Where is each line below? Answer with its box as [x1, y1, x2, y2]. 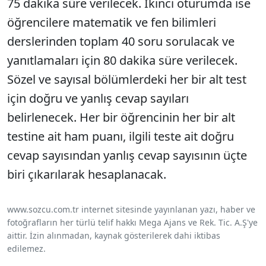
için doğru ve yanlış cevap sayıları [7, 90, 189, 106]
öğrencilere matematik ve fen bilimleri [7, 14, 216, 30]
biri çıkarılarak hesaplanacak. [7, 166, 166, 182]
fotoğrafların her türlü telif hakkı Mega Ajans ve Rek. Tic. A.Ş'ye [7, 216, 258, 228]
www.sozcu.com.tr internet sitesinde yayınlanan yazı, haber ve [7, 203, 255, 215]
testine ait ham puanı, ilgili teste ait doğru [7, 128, 234, 144]
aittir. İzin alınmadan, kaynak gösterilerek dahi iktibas [7, 229, 220, 241]
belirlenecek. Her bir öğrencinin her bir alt [7, 109, 235, 125]
